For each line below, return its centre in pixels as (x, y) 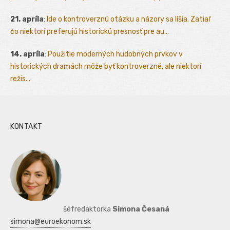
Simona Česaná (141, 209)
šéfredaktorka (87, 209)
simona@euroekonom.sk (51, 221)
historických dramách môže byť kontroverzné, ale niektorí (106, 66)
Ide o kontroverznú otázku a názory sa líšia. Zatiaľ (129, 19)
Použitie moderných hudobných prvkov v (115, 54)
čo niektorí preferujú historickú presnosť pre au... (90, 31)
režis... (20, 79)
